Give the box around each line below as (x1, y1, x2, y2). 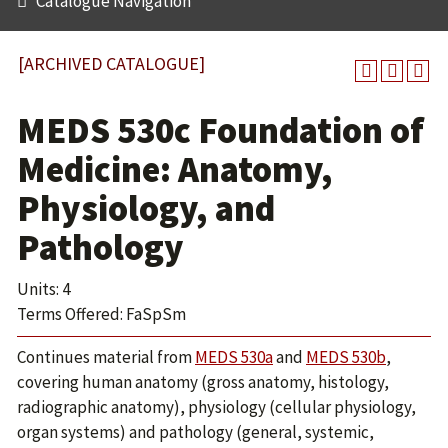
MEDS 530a (195, 346, 273, 368)
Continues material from (17, 346, 195, 368)
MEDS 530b (306, 346, 386, 368)
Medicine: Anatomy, (17, 147, 333, 192)
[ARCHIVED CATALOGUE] (18, 52, 205, 75)
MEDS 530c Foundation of (17, 108, 424, 153)
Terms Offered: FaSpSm (17, 303, 186, 325)
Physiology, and (17, 186, 275, 231)
